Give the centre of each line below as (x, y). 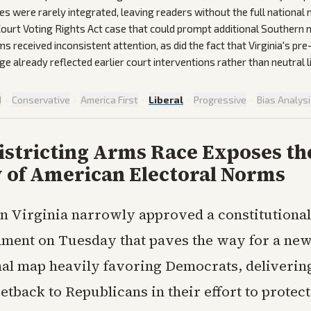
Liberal (166, 100)
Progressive (220, 100)
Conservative (41, 100)
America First (109, 100)
